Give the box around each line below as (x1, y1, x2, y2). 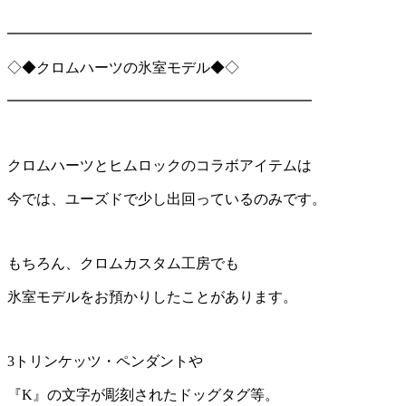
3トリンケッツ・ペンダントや (7, 353, 203, 369)
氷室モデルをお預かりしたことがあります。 (7, 288, 297, 304)
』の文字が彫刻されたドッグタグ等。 (33, 386, 279, 402)
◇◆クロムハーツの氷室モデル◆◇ (7, 59, 239, 75)
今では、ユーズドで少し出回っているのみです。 (7, 190, 326, 207)
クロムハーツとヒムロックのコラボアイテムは (7, 157, 312, 173)
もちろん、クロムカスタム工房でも (7, 255, 239, 271)
